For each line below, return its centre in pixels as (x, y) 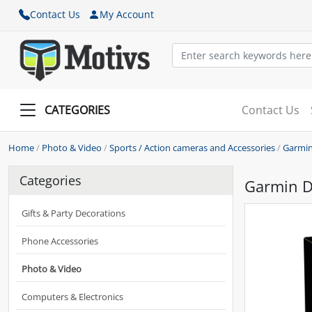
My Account (127, 14)
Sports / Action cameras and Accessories (192, 147)
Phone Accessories (60, 241)
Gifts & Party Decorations (73, 213)
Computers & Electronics (72, 296)
